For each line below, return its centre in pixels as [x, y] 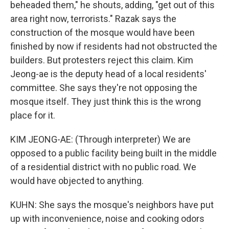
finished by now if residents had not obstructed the [114, 46]
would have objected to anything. [77, 181]
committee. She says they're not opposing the [104, 88]
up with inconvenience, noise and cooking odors [107, 219]
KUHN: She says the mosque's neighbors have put [112, 205]
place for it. [33, 115]
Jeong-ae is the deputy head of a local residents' [108, 74]
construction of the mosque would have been [102, 32]
